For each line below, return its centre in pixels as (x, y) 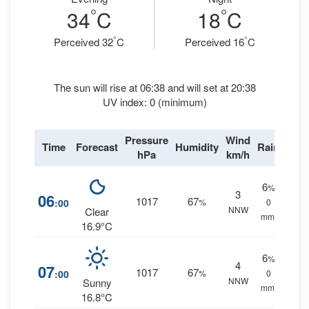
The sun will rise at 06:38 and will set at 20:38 (154, 87)
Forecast (97, 147)
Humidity (197, 147)
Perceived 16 (214, 42)
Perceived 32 (83, 42)
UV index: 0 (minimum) (154, 102)
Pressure (147, 140)
